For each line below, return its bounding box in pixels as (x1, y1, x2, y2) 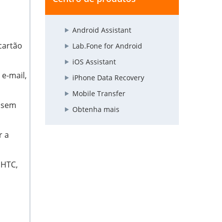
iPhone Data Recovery (72, 73, 144, 83)
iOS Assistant (72, 57, 116, 67)
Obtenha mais (72, 105, 119, 114)
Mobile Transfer (72, 89, 125, 99)
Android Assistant (72, 25, 131, 35)
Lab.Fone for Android (72, 41, 142, 51)
